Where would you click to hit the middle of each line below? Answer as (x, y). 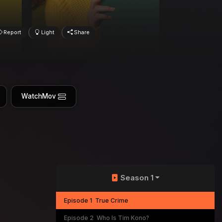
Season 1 (137, 178)
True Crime (112, 200)
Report (13, 32)
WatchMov (38, 96)
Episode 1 (78, 200)
